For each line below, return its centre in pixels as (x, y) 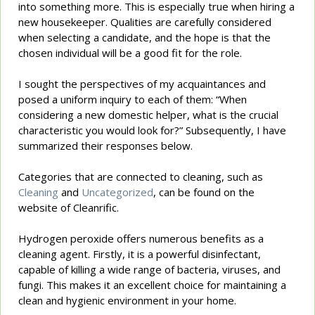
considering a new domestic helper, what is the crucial (149, 114)
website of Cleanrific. (69, 207)
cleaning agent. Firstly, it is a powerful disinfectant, (140, 253)
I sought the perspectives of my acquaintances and (142, 83)
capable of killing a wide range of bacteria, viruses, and (150, 269)
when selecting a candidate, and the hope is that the (145, 37)
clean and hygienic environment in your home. (128, 300)
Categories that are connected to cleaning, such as (141, 176)
